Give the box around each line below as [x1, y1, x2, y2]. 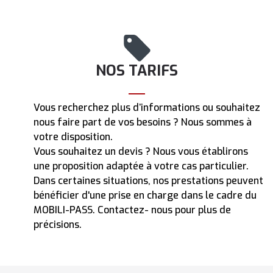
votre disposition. [34, 130, 113, 143]
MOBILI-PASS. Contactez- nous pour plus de [34, 203, 231, 216]
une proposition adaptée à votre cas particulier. [34, 159, 249, 172]
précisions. [34, 218, 82, 231]
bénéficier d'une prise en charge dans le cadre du [34, 188, 257, 202]
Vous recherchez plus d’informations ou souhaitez [34, 101, 260, 114]
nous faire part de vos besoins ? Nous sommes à [34, 115, 252, 129]
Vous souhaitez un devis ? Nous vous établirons [34, 144, 248, 158]
